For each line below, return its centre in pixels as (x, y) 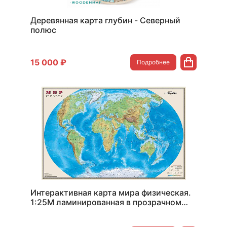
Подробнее (153, 62)
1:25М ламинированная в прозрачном (106, 202)
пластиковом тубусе (72, 212)
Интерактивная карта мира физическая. (111, 193)
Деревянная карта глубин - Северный (105, 20)
